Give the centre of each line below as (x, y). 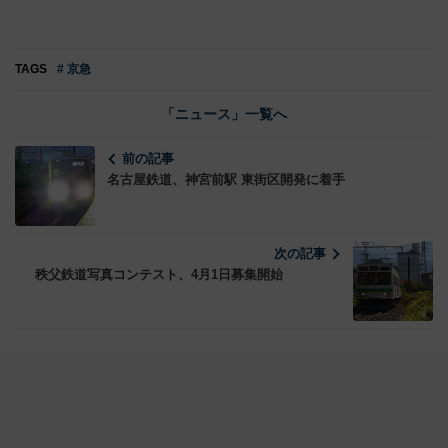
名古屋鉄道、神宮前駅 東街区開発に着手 (226, 179)
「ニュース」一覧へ (224, 114)
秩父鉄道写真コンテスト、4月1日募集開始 (159, 274)
